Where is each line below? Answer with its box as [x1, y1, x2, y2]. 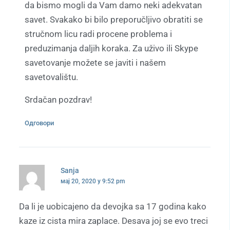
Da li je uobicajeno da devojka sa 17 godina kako [19, 201, 206, 212]
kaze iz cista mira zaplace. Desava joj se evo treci [19, 216, 208, 226]
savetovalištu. [25, 72, 79, 83]
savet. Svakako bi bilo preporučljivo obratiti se [25, 14, 203, 25]
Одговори [25, 119, 54, 127]
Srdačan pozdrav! [25, 94, 92, 105]
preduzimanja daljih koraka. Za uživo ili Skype [25, 43, 199, 54]
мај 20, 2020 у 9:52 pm [60, 178, 125, 185]
